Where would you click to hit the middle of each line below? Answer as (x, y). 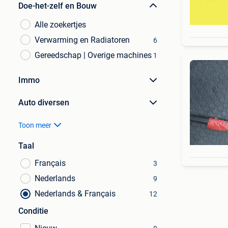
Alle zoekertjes (60, 25)
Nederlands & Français (75, 194)
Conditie (33, 211)
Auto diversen (44, 103)
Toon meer (35, 125)
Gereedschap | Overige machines (93, 55)
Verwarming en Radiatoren (82, 40)
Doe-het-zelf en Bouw (58, 6)
